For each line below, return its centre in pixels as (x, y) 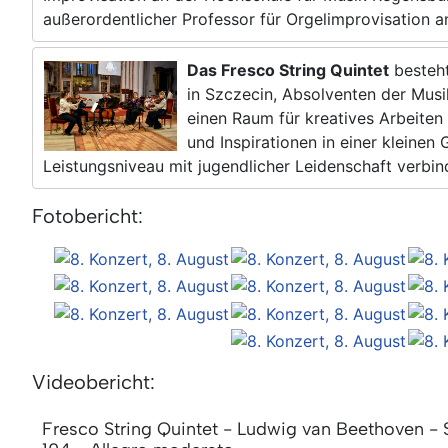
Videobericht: (93, 382)
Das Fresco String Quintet (288, 69)
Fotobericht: (87, 215)
